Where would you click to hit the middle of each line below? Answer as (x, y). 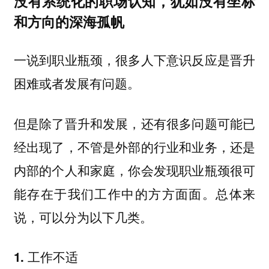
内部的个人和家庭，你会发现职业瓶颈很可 (134, 170)
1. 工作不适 (46, 257)
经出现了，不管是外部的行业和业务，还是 (134, 146)
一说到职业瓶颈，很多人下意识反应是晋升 (134, 60)
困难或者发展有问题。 (77, 83)
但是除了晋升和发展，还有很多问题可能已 (134, 123)
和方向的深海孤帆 (69, 21)
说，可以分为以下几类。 (83, 216)
